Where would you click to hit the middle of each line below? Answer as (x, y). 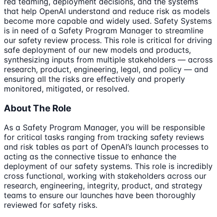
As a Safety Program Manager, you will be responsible (104, 128)
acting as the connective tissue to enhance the (90, 157)
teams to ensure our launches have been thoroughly (100, 195)
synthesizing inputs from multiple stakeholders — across (108, 59)
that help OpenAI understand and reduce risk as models (107, 11)
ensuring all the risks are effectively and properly (94, 79)
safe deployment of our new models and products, (97, 50)
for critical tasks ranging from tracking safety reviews (104, 137)
